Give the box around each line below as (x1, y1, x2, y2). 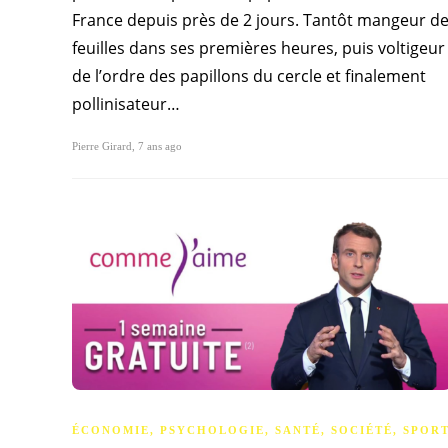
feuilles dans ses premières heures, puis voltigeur (72, 37, 445, 60)
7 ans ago (138, 140, 182, 153)
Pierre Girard (72, 140, 132, 153)
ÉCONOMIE (72, 424, 150, 437)
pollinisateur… (72, 93, 180, 116)
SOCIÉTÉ (331, 424, 393, 437)
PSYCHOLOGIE (160, 424, 265, 437)
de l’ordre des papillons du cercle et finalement (72, 65, 426, 88)
